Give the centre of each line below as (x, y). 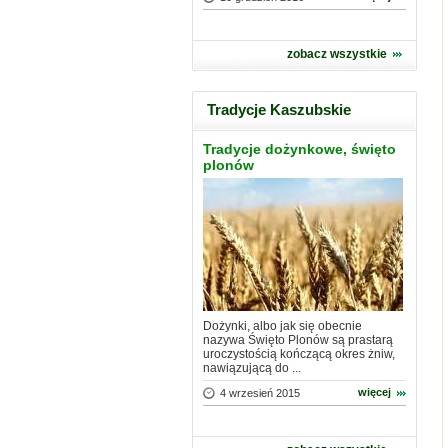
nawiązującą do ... (252, 368)
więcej (374, 392)
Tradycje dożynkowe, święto (299, 149)
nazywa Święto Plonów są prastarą (298, 340)
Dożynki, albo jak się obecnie (282, 326)
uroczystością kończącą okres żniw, (299, 354)
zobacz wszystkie (337, 54)
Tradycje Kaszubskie (279, 109)
